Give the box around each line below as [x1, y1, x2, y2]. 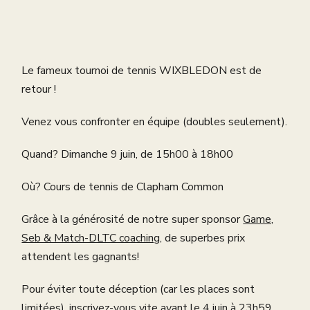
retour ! [21, 82, 57, 98]
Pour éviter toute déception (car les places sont [21, 282, 255, 298]
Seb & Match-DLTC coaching [21, 230, 161, 246]
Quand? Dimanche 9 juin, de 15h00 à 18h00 [21, 147, 234, 163]
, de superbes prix [160, 230, 246, 246]
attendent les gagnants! [21, 249, 140, 265]
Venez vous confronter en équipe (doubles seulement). [21, 114, 288, 130]
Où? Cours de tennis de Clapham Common [21, 179, 224, 195]
